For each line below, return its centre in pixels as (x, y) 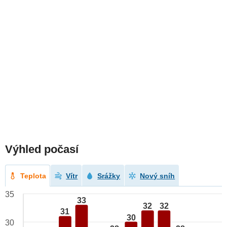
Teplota (33, 176)
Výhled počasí (42, 149)
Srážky (109, 176)
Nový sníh (158, 176)
